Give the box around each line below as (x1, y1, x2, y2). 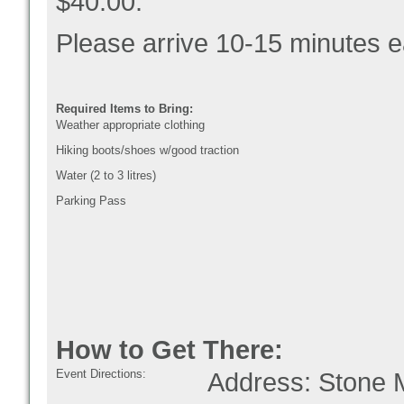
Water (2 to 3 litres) (56, 169, 156, 182)
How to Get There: (56, 335, 283, 364)
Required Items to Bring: (56, 102, 193, 115)
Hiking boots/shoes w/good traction (56, 143, 239, 157)
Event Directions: (56, 367, 146, 381)
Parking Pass (56, 194, 126, 207)
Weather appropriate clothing (56, 118, 205, 132)
